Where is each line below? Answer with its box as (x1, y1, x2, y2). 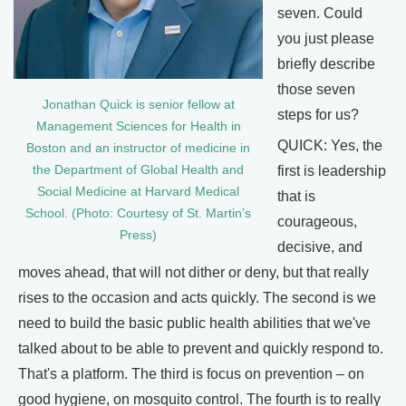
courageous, (277, 214, 357, 230)
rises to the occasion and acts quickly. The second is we (18, 290, 376, 306)
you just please (277, 31, 374, 47)
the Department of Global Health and (33, 163, 244, 178)
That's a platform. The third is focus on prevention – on (18, 366, 364, 382)
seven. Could (277, 5, 362, 22)
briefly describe (277, 56, 375, 72)
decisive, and (277, 239, 362, 256)
